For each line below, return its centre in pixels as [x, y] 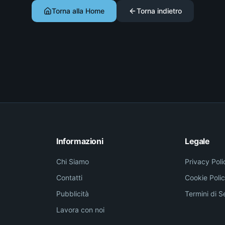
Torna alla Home [78, 11]
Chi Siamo [73, 161]
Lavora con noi [80, 210]
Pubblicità [73, 194]
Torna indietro [159, 11]
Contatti [69, 178]
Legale [197, 141]
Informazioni [80, 141]
